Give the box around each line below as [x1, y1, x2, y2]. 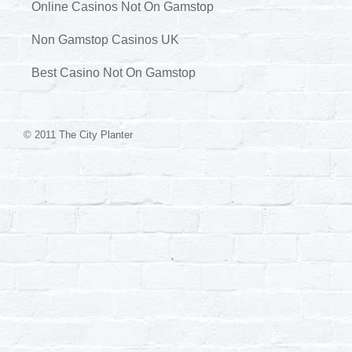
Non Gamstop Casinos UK [31, 32, 179, 46]
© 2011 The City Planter [24, 128, 133, 141]
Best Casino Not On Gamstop [31, 65, 196, 79]
